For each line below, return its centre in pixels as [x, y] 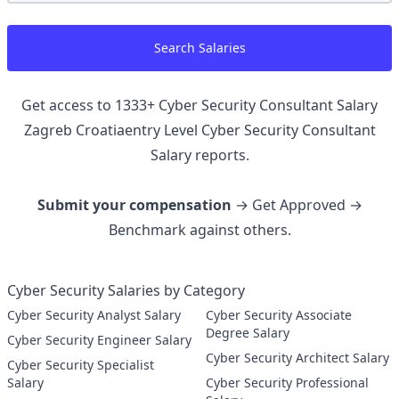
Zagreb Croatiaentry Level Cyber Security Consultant [199, 130]
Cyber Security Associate [251, 315]
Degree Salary [248, 333]
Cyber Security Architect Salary [342, 358]
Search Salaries [199, 48]
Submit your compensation [134, 205]
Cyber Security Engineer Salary [144, 340]
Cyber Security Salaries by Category [126, 290]
